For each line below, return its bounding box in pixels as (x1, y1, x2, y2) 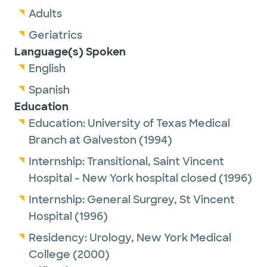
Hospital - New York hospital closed (29, 171, 216, 185)
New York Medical (136, 231, 231, 245)
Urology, (89, 231, 136, 245)
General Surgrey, (87, 193, 179, 207)
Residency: (29, 231, 89, 245)
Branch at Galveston (29, 133, 136, 147)
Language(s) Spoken (14, 45, 126, 59)
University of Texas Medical (88, 116, 230, 131)
